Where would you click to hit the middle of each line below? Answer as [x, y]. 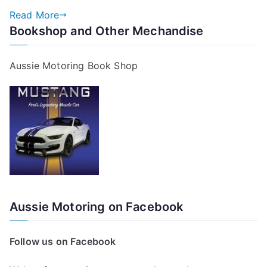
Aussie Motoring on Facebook [97, 207]
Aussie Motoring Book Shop [74, 66]
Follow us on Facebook [63, 241]
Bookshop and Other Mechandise [107, 31]
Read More [35, 15]
